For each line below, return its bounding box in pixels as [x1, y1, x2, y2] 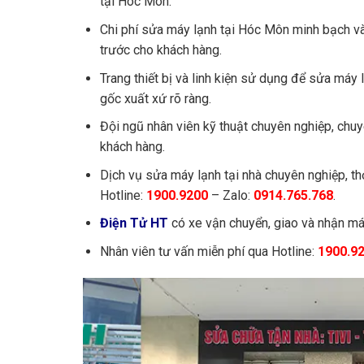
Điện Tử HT [99, 215, 168, 232]
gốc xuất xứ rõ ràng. [99, 90, 211, 106]
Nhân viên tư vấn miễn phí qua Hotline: [99, 243, 318, 259]
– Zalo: [207, 187, 250, 203]
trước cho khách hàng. [99, 41, 222, 58]
